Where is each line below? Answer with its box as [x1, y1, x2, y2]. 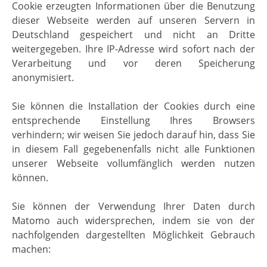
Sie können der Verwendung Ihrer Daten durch [12, 200, 255, 213]
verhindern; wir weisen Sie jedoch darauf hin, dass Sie [12, 128, 255, 142]
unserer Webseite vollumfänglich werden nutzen [12, 157, 255, 170]
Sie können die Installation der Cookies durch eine [12, 100, 255, 113]
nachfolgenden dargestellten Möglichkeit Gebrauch [12, 228, 255, 242]
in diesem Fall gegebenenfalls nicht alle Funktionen [12, 142, 255, 156]
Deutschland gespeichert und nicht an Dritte [12, 28, 255, 42]
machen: [12, 243, 51, 256]
